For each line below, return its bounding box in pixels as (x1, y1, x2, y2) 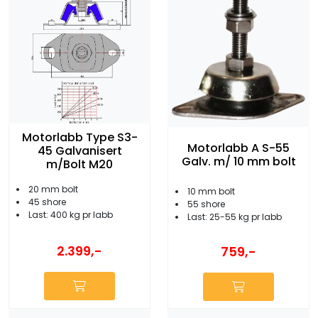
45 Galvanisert (37, 143, 122, 160)
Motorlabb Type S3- (21, 129, 138, 146)
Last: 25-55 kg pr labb (187, 210, 282, 223)
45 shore (28, 196, 66, 209)
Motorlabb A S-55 (187, 139, 290, 156)
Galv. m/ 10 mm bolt (181, 153, 296, 170)
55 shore (187, 197, 225, 210)
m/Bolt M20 (46, 156, 113, 173)
